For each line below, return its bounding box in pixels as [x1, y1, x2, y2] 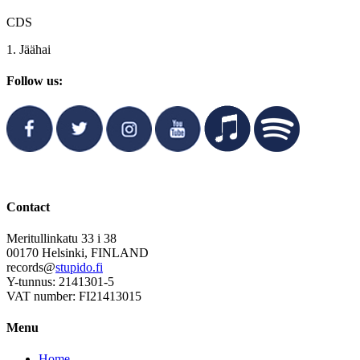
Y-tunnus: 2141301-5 [6, 274, 114, 288]
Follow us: [6, 74, 63, 88]
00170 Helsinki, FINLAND [6, 245, 149, 260]
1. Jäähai [6, 42, 51, 56]
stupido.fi [55, 260, 103, 274]
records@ [6, 260, 55, 274]
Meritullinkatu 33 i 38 [6, 231, 117, 245]
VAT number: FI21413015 [6, 288, 141, 303]
